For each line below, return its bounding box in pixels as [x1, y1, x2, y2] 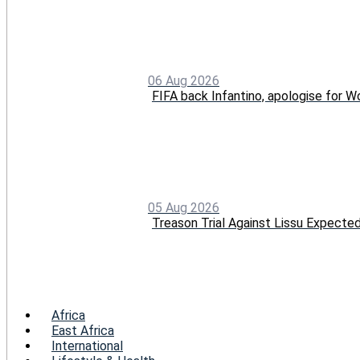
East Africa [51, 322, 114, 338]
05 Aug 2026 [148, 199, 219, 215]
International [51, 337, 123, 354]
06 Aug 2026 [148, 72, 219, 88]
